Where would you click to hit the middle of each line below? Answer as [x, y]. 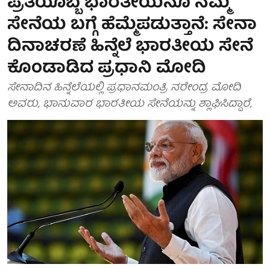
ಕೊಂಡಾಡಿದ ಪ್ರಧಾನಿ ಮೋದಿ [107, 69]
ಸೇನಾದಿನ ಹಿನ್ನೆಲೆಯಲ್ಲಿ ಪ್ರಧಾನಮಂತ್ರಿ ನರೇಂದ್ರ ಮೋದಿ [124, 88]
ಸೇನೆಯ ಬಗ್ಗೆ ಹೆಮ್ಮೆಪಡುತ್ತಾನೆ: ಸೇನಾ [132, 26]
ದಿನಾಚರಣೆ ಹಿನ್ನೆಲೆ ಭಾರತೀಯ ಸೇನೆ [130, 47]
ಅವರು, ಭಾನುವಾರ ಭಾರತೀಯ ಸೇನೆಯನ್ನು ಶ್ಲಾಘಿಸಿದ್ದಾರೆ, [130, 105]
